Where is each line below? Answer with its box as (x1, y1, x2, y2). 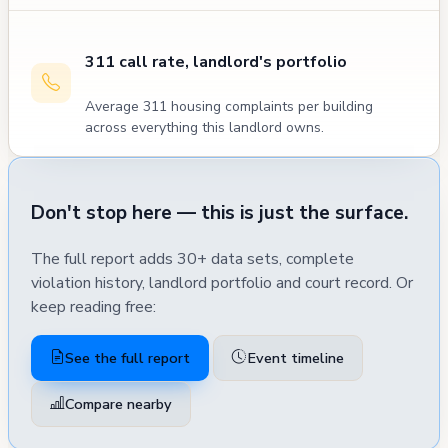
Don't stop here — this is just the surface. (31, 199, 408, 226)
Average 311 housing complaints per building (85, 96, 373, 116)
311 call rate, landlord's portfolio (85, 51, 347, 74)
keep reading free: (31, 295, 156, 318)
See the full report (65, 347, 190, 368)
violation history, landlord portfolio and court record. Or (31, 271, 413, 294)
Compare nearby (65, 393, 172, 414)
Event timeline (247, 347, 344, 368)
